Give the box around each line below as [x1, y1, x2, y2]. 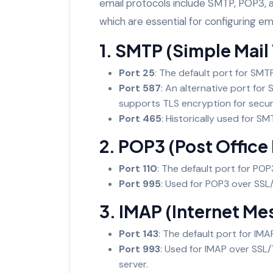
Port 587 [119, 81, 161, 94]
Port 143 [119, 227, 158, 240]
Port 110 [119, 161, 157, 175]
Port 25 [119, 66, 155, 79]
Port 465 [119, 112, 161, 125]
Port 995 [119, 177, 161, 190]
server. [119, 257, 148, 271]
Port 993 [119, 242, 160, 255]
